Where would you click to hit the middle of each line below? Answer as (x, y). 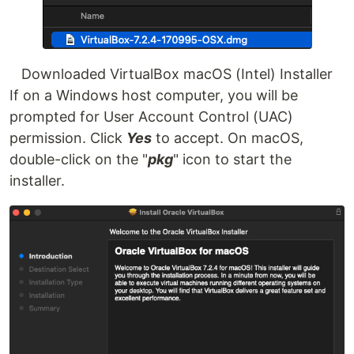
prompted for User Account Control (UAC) (151, 116)
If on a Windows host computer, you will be (154, 95)
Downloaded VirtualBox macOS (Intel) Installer (177, 73)
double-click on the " (79, 159)
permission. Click (68, 137)
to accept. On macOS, (228, 137)
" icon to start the (232, 159)
